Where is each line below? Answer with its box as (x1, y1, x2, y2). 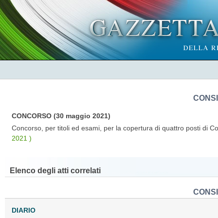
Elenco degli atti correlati (10, 166, 101, 175)
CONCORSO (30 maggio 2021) (12, 111, 110, 120)
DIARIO (12, 206, 36, 214)
